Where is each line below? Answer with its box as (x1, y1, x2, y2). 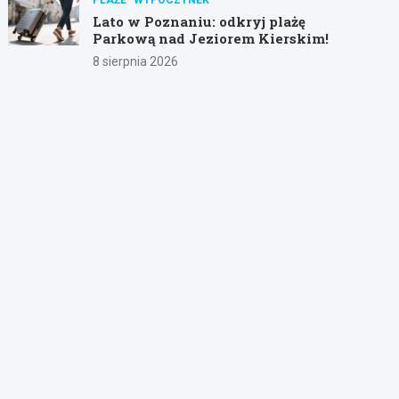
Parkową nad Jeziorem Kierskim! (93, 28, 330, 47)
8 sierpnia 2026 (93, 53, 179, 69)
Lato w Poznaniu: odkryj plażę (93, 12, 306, 30)
